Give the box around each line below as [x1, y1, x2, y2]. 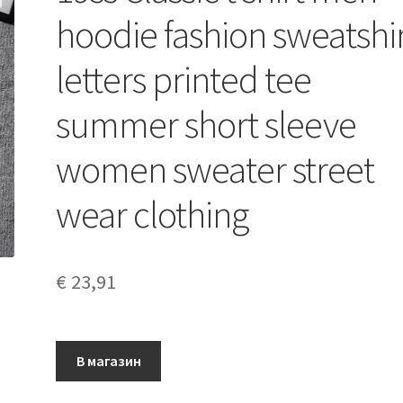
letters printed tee [56, 55, 312, 103]
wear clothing [56, 190, 249, 237]
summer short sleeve [56, 100, 357, 148]
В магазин [76, 351, 141, 370]
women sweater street [56, 145, 375, 193]
